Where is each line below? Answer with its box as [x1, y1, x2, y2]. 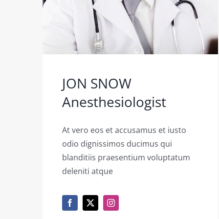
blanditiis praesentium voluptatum [62, 152, 190, 163]
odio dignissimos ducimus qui [62, 138, 172, 149]
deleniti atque [62, 165, 113, 176]
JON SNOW [62, 73, 131, 92]
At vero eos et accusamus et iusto [62, 124, 186, 135]
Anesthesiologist [62, 92, 166, 111]
